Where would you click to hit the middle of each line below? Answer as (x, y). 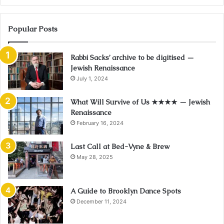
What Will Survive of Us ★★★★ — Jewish (140, 102)
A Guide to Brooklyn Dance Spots (126, 191)
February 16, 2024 (100, 123)
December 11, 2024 (101, 202)
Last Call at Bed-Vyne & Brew (120, 147)
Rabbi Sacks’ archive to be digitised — (132, 58)
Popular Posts (33, 29)
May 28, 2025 (95, 157)
